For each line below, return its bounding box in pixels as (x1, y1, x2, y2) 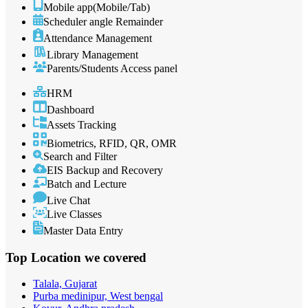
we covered (85, 250, 146, 265)
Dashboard (47, 104, 94, 116)
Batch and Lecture (47, 177, 126, 190)
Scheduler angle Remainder (43, 16, 163, 28)
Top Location (5, 250, 85, 265)
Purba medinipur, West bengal (33, 290, 163, 302)
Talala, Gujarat (33, 278, 97, 290)
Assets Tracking (47, 119, 116, 131)
